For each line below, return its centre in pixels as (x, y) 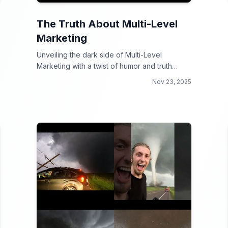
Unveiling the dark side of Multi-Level (99, 55)
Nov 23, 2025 (172, 82)
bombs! (49, 77)
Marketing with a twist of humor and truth (104, 66)
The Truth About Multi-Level (107, 24)
